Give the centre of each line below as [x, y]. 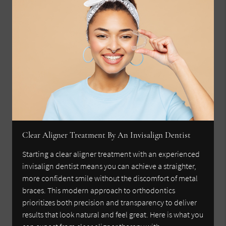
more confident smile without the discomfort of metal [110, 178]
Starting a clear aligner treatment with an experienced [111, 154]
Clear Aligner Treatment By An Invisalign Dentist [107, 135]
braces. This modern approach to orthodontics [99, 190]
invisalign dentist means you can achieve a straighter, [109, 166]
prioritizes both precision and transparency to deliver [110, 203]
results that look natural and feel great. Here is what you [113, 215]
